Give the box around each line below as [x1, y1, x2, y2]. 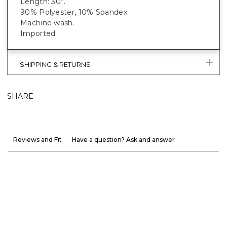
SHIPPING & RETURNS [20, 60, 91, 69]
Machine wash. [20, 18, 74, 28]
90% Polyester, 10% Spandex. [20, 8, 129, 17]
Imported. [20, 29, 57, 39]
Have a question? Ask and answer [72, 136, 175, 144]
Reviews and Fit [13, 136, 62, 144]
